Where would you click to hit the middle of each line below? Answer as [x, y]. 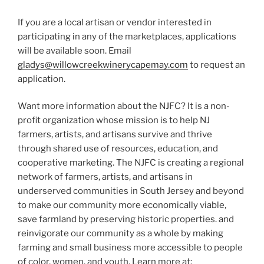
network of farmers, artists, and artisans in [105, 177]
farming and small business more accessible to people [130, 248]
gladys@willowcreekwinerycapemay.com [103, 65]
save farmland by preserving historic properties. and [126, 220]
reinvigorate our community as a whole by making [121, 234]
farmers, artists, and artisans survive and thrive [115, 135]
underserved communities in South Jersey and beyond [131, 191]
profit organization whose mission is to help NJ [114, 121]
